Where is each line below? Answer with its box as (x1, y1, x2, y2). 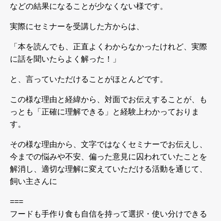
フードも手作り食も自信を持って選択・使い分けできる (10, 209, 207, 218)
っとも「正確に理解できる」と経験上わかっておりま (10, 107, 199, 116)
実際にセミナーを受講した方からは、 (10, 22, 144, 31)
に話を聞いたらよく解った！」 (10, 54, 120, 63)
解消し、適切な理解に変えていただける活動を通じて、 (10, 164, 207, 173)
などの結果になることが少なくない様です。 (10, 1, 168, 10)
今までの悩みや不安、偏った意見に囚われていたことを (10, 152, 207, 161)
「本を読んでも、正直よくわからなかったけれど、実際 (10, 42, 207, 51)
